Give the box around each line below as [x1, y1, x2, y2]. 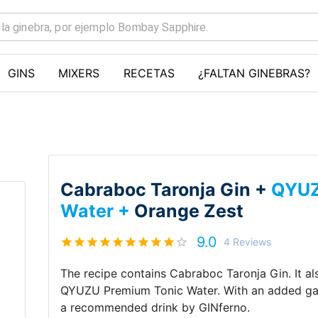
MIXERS [58, 66, 100, 80]
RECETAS [123, 66, 175, 80]
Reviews [230, 236, 272, 248]
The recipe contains [60, 265, 170, 280]
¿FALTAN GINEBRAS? [198, 66, 311, 80]
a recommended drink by [60, 300, 199, 314]
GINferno [199, 300, 248, 314]
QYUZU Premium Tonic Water [60, 283, 218, 297]
